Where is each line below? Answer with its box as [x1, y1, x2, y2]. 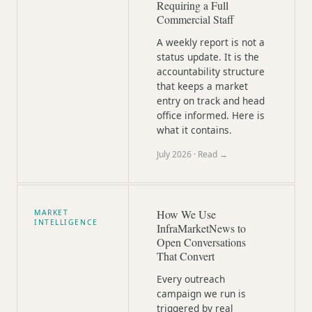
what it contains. [157, 123, 232, 136]
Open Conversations [157, 235, 246, 249]
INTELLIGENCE [34, 217, 98, 227]
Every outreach [157, 272, 225, 286]
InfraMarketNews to [157, 221, 246, 235]
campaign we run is [157, 287, 246, 300]
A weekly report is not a [157, 36, 265, 49]
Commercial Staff [157, 12, 234, 26]
